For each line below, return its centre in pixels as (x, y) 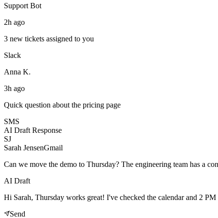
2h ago (14, 22)
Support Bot (23, 5)
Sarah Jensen (24, 147)
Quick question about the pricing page (62, 105)
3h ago (14, 88)
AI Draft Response (33, 130)
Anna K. (17, 72)
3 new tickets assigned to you (49, 38)
